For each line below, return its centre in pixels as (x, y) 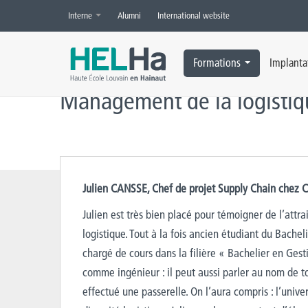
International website (194, 15)
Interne (81, 15)
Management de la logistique (150, 17)
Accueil (73, 17)
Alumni (129, 15)
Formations (217, 63)
